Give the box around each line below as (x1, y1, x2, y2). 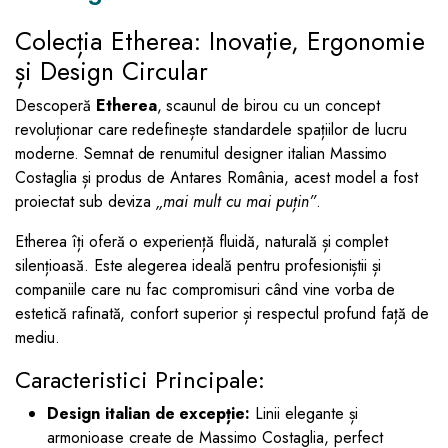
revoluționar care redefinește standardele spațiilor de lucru (15, 118, 408, 142)
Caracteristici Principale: (15, 363, 265, 398)
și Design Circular (15, 53, 208, 90)
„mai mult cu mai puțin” (156, 190, 316, 214)
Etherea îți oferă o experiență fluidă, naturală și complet (15, 230, 389, 254)
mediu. (15, 326, 60, 350)
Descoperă (15, 94, 96, 118)
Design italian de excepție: (47, 402, 251, 426)
